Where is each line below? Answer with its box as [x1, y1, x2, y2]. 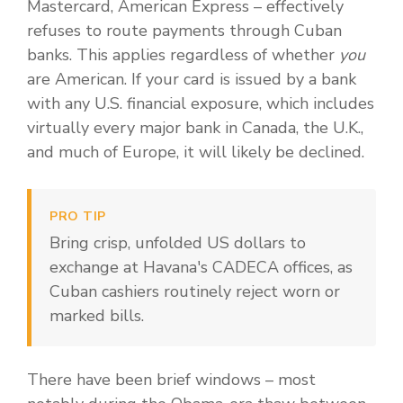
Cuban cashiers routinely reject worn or [49, 281, 340, 303]
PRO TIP [49, 208, 106, 226]
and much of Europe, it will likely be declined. [27, 141, 364, 164]
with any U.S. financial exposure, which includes [27, 93, 374, 115]
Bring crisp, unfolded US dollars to [49, 232, 306, 255]
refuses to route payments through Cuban [27, 20, 342, 42]
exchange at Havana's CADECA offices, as [49, 256, 353, 279]
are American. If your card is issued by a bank [27, 68, 356, 91]
